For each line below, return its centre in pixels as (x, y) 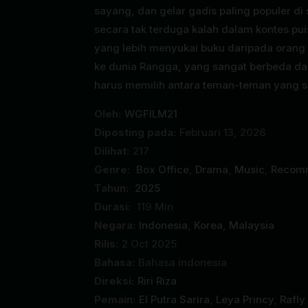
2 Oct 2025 (149, 243)
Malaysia (252, 225)
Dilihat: (112, 151)
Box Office (163, 169)
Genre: (113, 169)
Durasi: (114, 206)
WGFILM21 (151, 113)
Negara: (115, 225)
